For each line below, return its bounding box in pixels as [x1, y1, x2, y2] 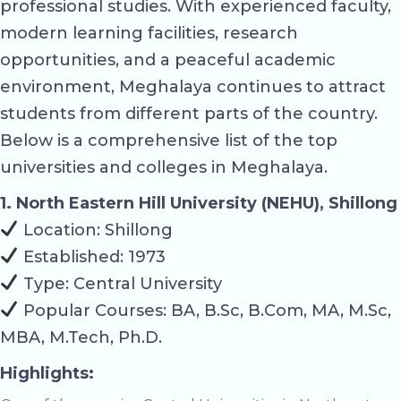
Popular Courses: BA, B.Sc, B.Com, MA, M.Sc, [18, 300, 391, 320]
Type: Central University [18, 273, 222, 294]
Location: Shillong [18, 219, 173, 240]
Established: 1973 [18, 246, 166, 267]
